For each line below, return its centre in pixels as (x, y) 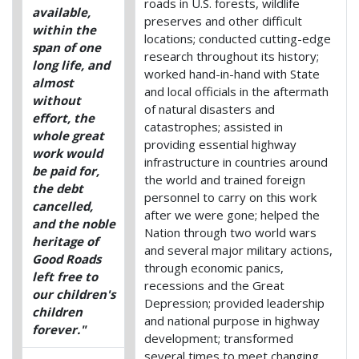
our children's (73, 294)
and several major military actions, (239, 250)
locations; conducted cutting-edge (238, 38)
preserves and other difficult (224, 20)
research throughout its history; (232, 56)
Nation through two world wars (231, 232)
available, (61, 12)
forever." (58, 329)
